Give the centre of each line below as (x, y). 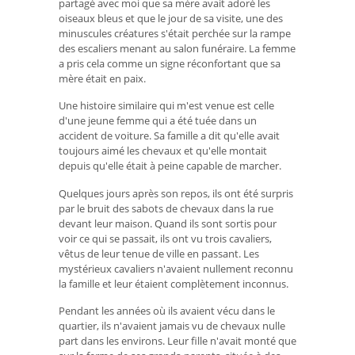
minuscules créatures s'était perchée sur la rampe (175, 33)
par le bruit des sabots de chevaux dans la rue (166, 208)
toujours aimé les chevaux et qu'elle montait (163, 151)
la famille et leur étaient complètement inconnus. (174, 283)
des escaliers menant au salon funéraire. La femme (177, 48)
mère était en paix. (102, 78)
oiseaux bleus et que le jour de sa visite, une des (171, 18)
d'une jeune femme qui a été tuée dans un (158, 121)
